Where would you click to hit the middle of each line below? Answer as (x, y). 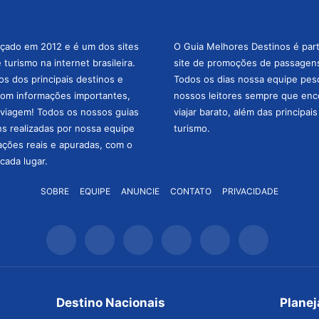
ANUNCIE (140, 191)
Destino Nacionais (110, 302)
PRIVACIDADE (250, 191)
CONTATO (191, 191)
